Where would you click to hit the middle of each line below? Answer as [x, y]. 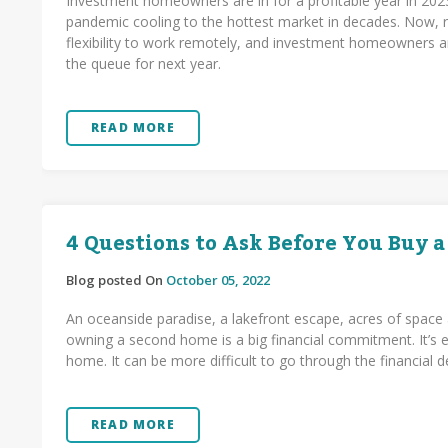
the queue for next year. [145, 63]
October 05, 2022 [218, 280]
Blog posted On [116, 280]
